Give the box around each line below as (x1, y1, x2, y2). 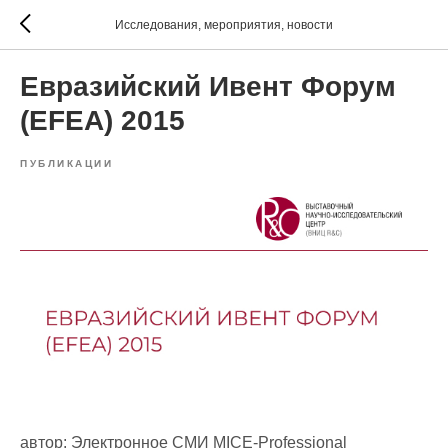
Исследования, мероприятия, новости (115, 18, 333, 32)
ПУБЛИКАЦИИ (20, 158, 113, 169)
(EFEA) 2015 (20, 105, 185, 136)
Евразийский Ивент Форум (20, 71, 396, 102)
